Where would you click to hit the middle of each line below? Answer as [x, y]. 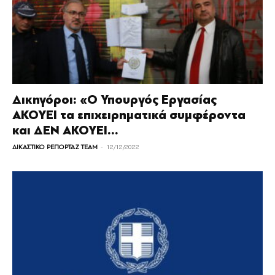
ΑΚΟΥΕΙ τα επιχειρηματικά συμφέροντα [129, 115]
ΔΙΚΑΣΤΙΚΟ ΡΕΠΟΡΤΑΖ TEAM [55, 147]
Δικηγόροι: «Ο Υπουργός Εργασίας [114, 100]
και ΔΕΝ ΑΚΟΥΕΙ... [65, 131]
